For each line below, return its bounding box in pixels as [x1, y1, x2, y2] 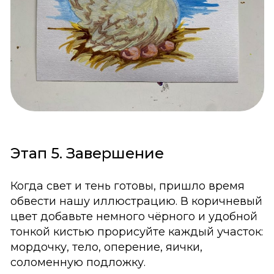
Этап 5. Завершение [10, 144, 164, 162]
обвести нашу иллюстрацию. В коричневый [10, 194, 262, 208]
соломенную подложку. [10, 255, 146, 269]
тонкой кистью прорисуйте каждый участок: [10, 224, 263, 239]
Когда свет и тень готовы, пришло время [10, 179, 245, 193]
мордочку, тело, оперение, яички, [10, 240, 202, 254]
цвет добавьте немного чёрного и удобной [10, 209, 257, 223]
